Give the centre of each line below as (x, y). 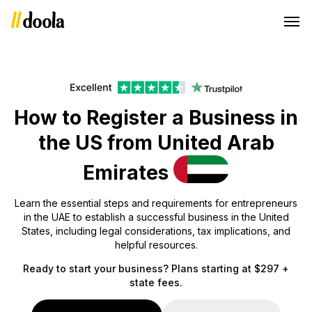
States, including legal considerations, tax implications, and (156, 231)
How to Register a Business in (156, 118)
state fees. (156, 282)
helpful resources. (156, 245)
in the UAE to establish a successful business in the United (156, 217)
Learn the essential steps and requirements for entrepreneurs (156, 203)
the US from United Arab (156, 143)
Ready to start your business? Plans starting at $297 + (156, 268)
